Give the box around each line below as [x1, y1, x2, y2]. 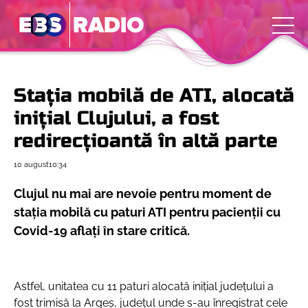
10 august [14, 160, 49, 169]
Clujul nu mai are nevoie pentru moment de [14, 186, 272, 201]
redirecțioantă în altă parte [14, 129, 278, 153]
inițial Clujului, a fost [14, 107, 219, 130]
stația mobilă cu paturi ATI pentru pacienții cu [14, 205, 280, 219]
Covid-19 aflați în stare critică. [14, 223, 190, 238]
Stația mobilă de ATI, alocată [14, 84, 294, 107]
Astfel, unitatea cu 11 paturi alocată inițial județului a [14, 280, 274, 293]
